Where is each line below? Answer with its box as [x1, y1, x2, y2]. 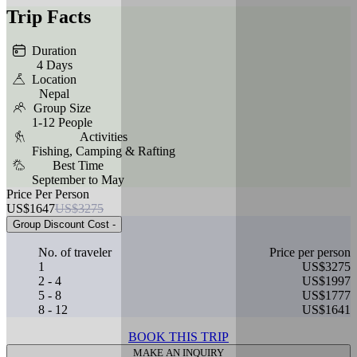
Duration [32, 43, 76, 57]
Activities [80, 129, 127, 143]
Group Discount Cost [13, 218, 109, 230]
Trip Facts [6, 6, 91, 27]
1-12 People [32, 115, 92, 129]
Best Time [53, 158, 104, 172]
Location [32, 72, 76, 86]
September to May [32, 172, 124, 186]
